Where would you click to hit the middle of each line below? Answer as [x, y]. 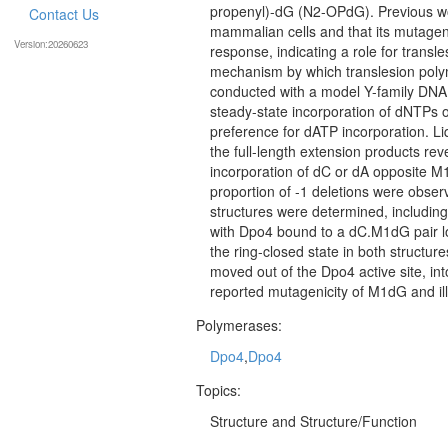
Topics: [218, 389]
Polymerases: [239, 324]
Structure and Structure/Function [313, 420]
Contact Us [64, 13]
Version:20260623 [51, 43]
